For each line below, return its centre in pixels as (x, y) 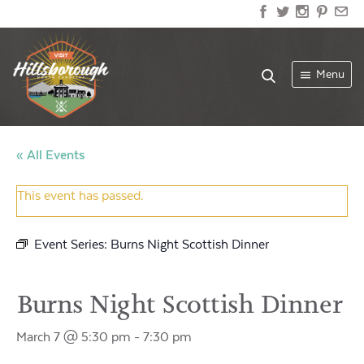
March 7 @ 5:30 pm (74, 337)
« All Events (51, 155)
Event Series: (72, 244)
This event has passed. (80, 196)
